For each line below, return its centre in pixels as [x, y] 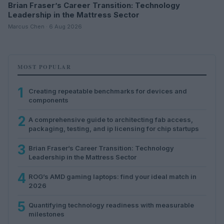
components [48, 100]
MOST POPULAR [44, 67]
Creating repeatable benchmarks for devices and [108, 91]
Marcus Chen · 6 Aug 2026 [45, 26]
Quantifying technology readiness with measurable [111, 205]
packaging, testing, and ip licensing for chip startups [114, 128]
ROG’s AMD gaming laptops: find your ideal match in [112, 176]
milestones [46, 214]
